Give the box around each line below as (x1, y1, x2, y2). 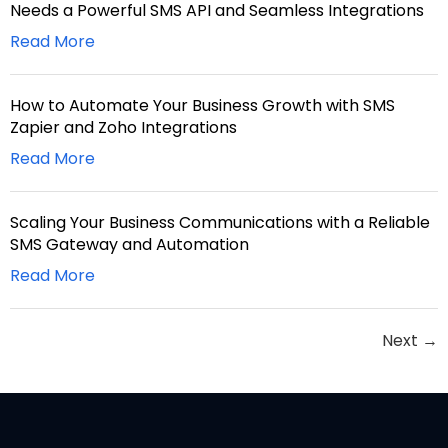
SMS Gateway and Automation (10, 233, 249, 257)
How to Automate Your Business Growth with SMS (10, 94, 395, 118)
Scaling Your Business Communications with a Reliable (10, 211, 430, 235)
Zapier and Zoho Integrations (10, 116, 237, 140)
